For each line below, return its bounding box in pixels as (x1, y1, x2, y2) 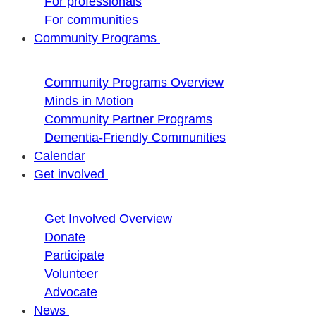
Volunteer (44, 267, 98, 281)
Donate (44, 230, 85, 244)
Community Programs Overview (44, 75, 224, 90)
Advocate (44, 285, 97, 299)
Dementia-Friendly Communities (44, 130, 226, 145)
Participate (44, 248, 104, 262)
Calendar (34, 149, 85, 163)
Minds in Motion (44, 94, 133, 108)
